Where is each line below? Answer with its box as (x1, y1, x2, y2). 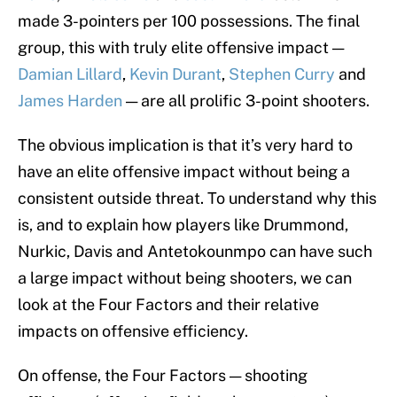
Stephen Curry (229, 65, 335, 84)
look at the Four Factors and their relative (18, 295, 319, 315)
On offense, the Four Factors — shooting (18, 366, 307, 385)
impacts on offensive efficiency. (18, 322, 248, 341)
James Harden (18, 91, 122, 111)
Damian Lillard (18, 65, 122, 84)
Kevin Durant (129, 65, 222, 84)
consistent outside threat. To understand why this (18, 189, 377, 208)
